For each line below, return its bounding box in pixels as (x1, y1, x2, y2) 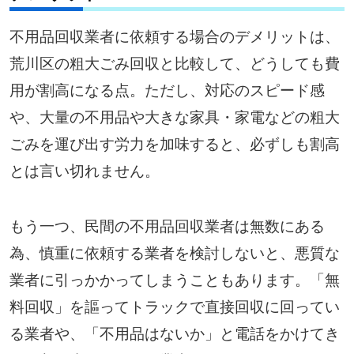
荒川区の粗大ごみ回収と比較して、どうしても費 (9, 51, 340, 73)
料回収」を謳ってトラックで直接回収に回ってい (9, 294, 340, 316)
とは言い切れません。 (9, 158, 160, 180)
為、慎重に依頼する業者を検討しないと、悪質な (9, 240, 340, 262)
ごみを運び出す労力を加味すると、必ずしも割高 (9, 131, 340, 153)
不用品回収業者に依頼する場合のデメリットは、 (9, 24, 340, 46)
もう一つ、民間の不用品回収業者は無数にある (9, 213, 325, 235)
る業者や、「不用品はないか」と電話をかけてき (9, 321, 340, 343)
